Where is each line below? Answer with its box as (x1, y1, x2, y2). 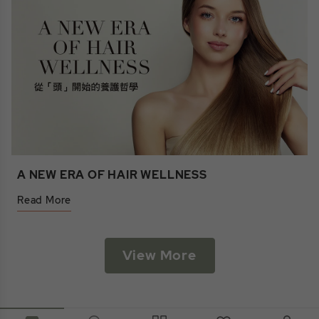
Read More (17, 194, 72, 207)
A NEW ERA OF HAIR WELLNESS (17, 167, 207, 183)
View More (122, 246, 197, 265)
